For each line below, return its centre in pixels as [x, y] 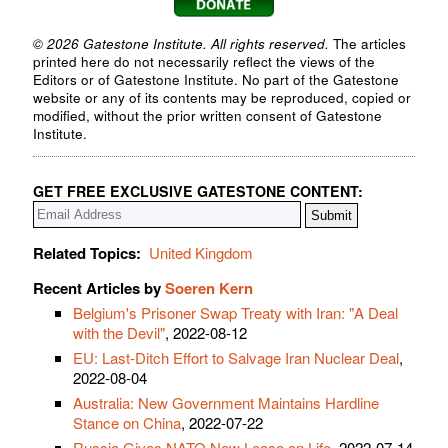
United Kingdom [201, 253]
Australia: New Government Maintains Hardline [226, 403]
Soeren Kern [209, 288]
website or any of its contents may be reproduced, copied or [222, 97]
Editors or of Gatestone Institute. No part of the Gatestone [216, 79]
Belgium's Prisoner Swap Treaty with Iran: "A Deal [235, 313]
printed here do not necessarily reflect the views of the [204, 61]
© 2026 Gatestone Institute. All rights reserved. [181, 43]
